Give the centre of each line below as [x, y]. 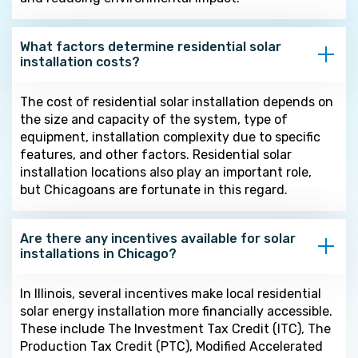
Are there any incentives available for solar [158, 238]
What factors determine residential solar [151, 46]
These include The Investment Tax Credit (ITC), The [175, 328]
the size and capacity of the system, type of [154, 119]
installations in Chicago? [98, 253]
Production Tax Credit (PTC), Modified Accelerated [171, 346]
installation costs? [80, 62]
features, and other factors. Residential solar [156, 154]
